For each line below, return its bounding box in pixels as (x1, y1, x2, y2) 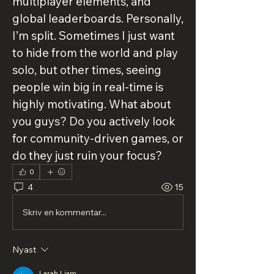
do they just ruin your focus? (12, 148, 162, 163)
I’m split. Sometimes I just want (12, 28, 175, 43)
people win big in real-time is (12, 80, 163, 94)
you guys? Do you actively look (12, 114, 176, 128)
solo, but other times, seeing (12, 62, 161, 77)
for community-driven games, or (12, 131, 183, 146)
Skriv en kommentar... (23, 206, 106, 218)
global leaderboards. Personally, (12, 11, 183, 26)
